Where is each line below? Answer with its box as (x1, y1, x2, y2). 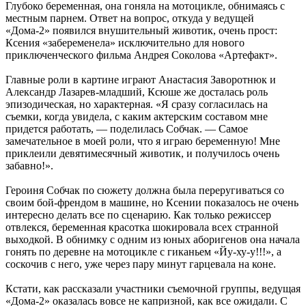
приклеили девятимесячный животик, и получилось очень (5, 147, 279, 159)
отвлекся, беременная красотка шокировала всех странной (5, 221, 279, 233)
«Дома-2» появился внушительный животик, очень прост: (5, 24, 277, 36)
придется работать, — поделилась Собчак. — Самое (5, 122, 248, 135)
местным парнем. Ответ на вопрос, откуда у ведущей (5, 12, 254, 24)
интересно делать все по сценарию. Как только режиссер (5, 208, 271, 221)
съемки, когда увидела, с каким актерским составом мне (5, 110, 268, 122)
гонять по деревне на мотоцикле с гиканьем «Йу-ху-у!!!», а (5, 245, 281, 258)
